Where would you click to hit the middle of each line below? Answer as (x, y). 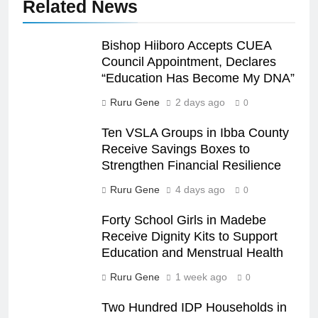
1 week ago (201, 276)
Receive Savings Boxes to (176, 149)
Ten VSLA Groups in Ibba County (195, 132)
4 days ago (200, 189)
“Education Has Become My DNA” (198, 78)
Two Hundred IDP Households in (194, 307)
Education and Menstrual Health (192, 252)
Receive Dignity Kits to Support (190, 236)
